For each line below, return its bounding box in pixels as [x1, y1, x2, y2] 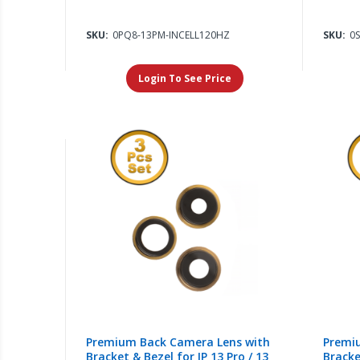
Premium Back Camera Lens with [86, 334, 271, 350]
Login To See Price [137, 71, 231, 85]
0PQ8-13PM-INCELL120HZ [112, 27, 231, 42]
